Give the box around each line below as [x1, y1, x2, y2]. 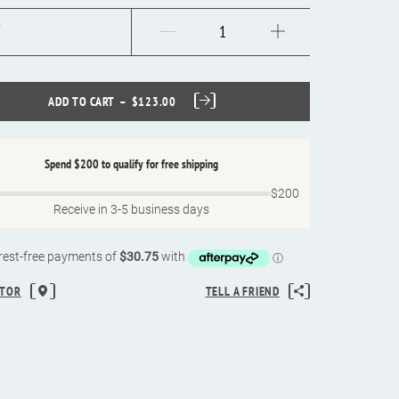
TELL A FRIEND [205, 282, 280, 299]
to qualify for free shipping [99, 156, 219, 173]
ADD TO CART [48, 94, 116, 110]
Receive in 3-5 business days [53, 202, 210, 217]
